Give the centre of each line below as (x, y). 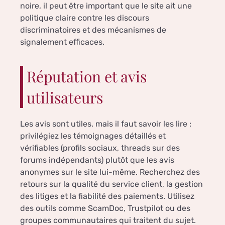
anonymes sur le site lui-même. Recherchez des (110, 172)
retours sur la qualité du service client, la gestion (111, 184)
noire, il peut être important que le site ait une (106, 6)
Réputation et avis (87, 77)
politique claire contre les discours (85, 18)
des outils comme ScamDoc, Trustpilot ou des (105, 208)
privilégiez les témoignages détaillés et (93, 136)
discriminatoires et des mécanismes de (93, 30)
